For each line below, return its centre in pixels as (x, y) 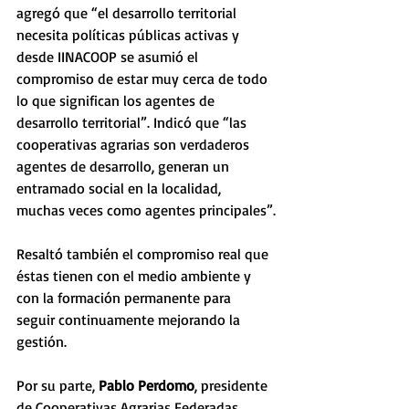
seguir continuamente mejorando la (130, 320)
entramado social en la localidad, (121, 188)
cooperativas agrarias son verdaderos (135, 144)
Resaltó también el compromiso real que (144, 254)
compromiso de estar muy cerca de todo (144, 79)
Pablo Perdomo (147, 385)
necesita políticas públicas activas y (130, 35)
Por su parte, (58, 385)
